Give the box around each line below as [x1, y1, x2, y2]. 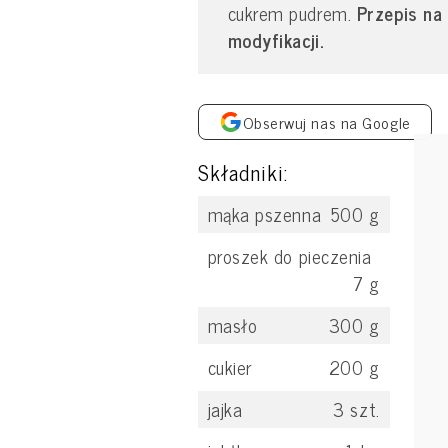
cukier [207, 352, 252, 382]
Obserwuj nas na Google [242, 108, 411, 135]
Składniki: [197, 154, 289, 189]
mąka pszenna [207, 199, 322, 229]
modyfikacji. [227, 24, 324, 55]
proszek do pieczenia [207, 241, 372, 271]
